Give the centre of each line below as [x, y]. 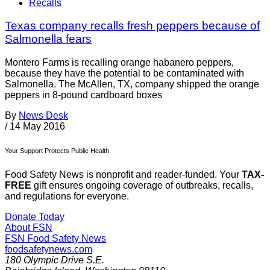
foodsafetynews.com [49, 250]
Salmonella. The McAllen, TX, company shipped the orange [132, 84]
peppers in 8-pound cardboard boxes [83, 95]
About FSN [29, 228]
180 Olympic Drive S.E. [55, 260]
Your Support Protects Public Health [57, 151]
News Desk [43, 116]
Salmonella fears [48, 39]
